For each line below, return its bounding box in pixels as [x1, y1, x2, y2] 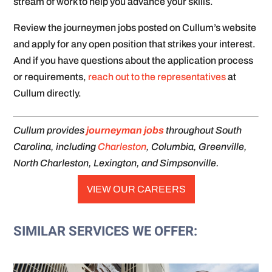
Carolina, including [13, 141, 98, 152]
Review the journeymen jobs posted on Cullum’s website [13, 22, 257, 33]
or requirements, [13, 72, 89, 83]
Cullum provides [13, 125, 87, 136]
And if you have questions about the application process [13, 55, 254, 66]
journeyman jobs [86, 125, 165, 136]
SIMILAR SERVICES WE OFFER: [13, 222, 198, 242]
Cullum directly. [13, 88, 82, 99]
